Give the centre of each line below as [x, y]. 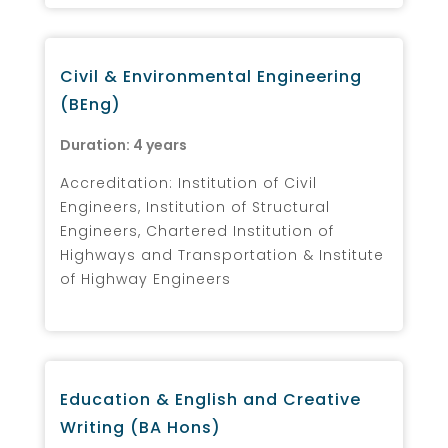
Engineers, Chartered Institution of [197, 230]
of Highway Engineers [145, 278]
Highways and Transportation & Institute [222, 254]
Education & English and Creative [210, 399]
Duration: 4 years [123, 144]
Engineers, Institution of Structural [195, 206]
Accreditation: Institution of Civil [188, 182]
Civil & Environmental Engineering [211, 76]
